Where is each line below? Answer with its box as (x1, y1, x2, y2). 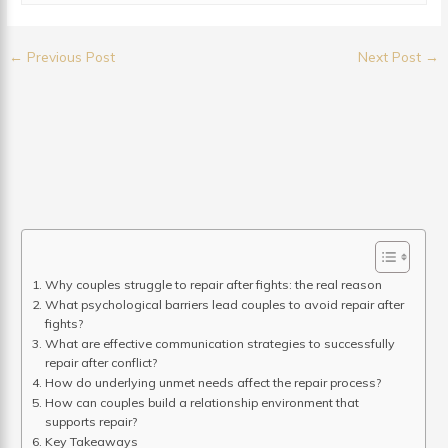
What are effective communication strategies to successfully (44, 336, 395, 352)
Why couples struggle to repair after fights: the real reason (44, 277, 382, 293)
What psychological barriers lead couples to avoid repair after (44, 297, 404, 313)
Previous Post (23, 48, 116, 66)
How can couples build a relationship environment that (44, 395, 359, 411)
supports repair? (44, 414, 137, 430)
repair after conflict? (44, 355, 157, 371)
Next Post (357, 48, 425, 66)
